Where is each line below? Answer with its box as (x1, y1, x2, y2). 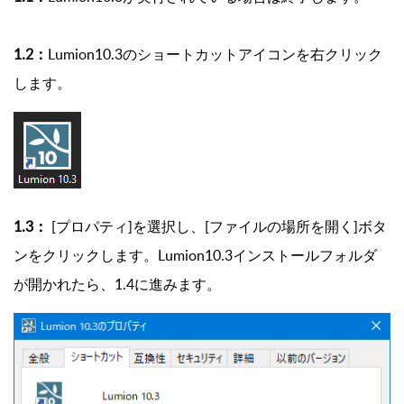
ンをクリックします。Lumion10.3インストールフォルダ (14, 245, 377, 266)
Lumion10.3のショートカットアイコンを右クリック (48, 44, 382, 65)
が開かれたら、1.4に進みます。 (14, 274, 221, 295)
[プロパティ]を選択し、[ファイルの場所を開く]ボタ (48, 216, 387, 237)
